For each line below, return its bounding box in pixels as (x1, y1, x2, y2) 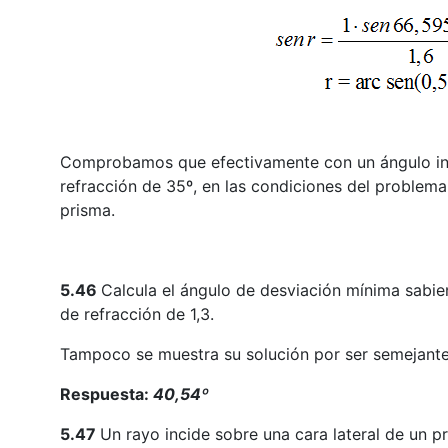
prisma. (59, 200, 115, 221)
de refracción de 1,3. (59, 304, 214, 325)
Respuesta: (59, 384, 153, 405)
